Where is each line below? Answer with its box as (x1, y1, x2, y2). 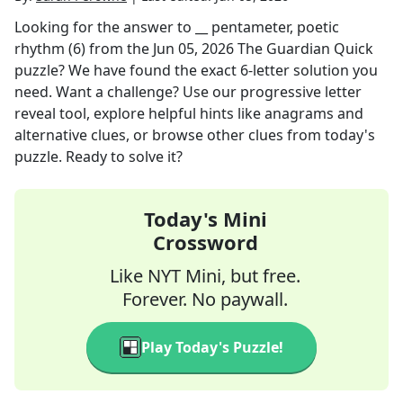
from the (85, 39, 153, 58)
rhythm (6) (14, 39, 85, 58)
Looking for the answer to (14, 17, 195, 37)
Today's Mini (143, 205, 267, 232)
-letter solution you (248, 60, 378, 80)
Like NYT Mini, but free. (110, 264, 300, 288)
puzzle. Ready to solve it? (14, 147, 183, 166)
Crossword (152, 228, 258, 255)
